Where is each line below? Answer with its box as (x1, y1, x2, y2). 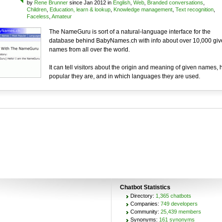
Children (26, 6, 47, 12)
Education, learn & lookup (49, 6, 111, 12)
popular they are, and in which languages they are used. (49, 73, 200, 80)
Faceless (26, 13, 49, 19)
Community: (130, 209, 161, 215)
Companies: (130, 201, 161, 207)
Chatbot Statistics (119, 184, 170, 191)
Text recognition (175, 6, 214, 12)
